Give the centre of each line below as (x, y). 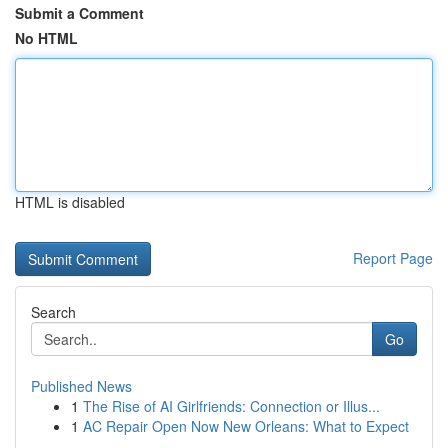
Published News (81, 386)
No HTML (46, 38)
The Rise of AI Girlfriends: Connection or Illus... (231, 406)
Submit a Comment (79, 13)
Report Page (393, 258)
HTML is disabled (70, 202)
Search (53, 312)
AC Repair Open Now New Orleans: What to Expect (246, 426)
